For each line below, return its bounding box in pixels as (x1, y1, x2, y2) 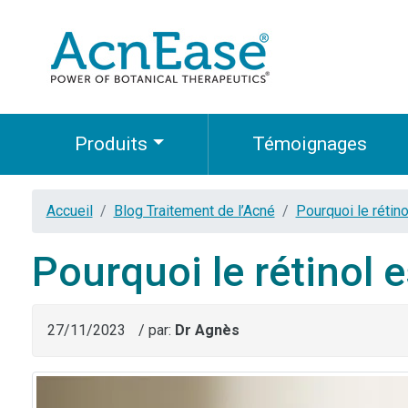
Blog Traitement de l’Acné (113, 202, 275, 220)
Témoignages (251, 133, 367, 155)
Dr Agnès (174, 321, 240, 340)
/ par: (138, 321, 175, 340)
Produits (75, 133, 148, 155)
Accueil (46, 202, 93, 220)
